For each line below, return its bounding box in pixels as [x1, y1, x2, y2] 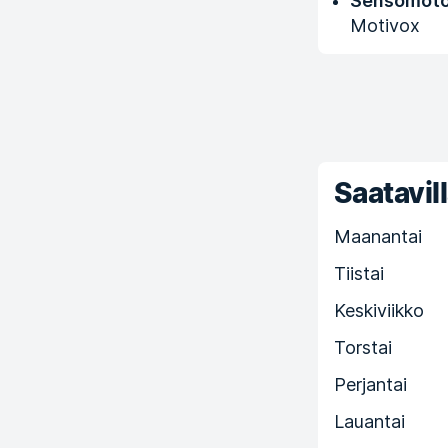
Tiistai [334, 263, 384, 284]
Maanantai [334, 226, 422, 247]
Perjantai [334, 374, 407, 395]
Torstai [334, 337, 392, 358]
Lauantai [334, 411, 405, 432]
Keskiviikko [334, 300, 424, 321]
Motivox [350, 15, 420, 36]
